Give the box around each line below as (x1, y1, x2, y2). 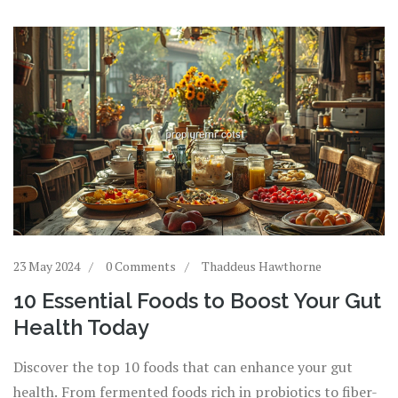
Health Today (13, 314, 149, 341)
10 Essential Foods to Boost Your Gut (13, 288, 381, 314)
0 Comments (106, 258, 176, 275)
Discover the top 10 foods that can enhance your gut (13, 357, 353, 378)
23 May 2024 (13, 258, 80, 275)
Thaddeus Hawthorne (202, 258, 322, 275)
